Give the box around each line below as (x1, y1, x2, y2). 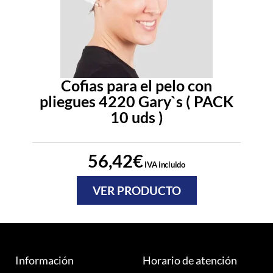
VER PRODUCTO (92, 183, 181, 197)
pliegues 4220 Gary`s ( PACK (40, 91, 233, 110)
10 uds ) (110, 107, 163, 126)
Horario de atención (143, 253, 237, 267)
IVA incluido (143, 159, 185, 169)
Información (15, 253, 74, 267)
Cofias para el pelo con (61, 76, 212, 94)
